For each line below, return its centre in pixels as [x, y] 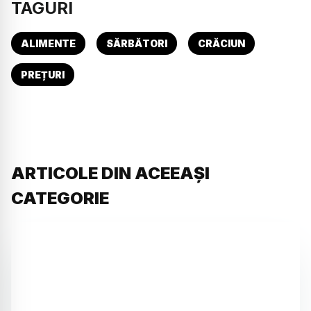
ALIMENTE [48, 43]
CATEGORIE [60, 198]
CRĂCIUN [221, 43]
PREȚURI [43, 74]
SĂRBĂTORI [137, 43]
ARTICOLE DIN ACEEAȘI [110, 173]
